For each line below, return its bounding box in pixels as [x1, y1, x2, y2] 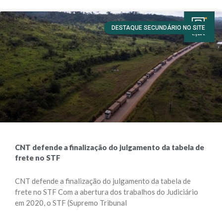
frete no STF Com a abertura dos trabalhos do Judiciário [15, 187, 198, 196]
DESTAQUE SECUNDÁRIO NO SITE [111, 24, 205, 32]
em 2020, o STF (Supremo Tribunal [15, 198, 127, 207]
